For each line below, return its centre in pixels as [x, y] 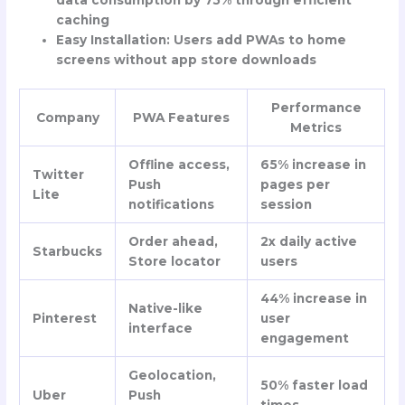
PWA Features [182, 117]
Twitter [58, 174]
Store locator [174, 261]
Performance [316, 107]
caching [83, 20]
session [286, 204]
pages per [295, 184]
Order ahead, [173, 241]
